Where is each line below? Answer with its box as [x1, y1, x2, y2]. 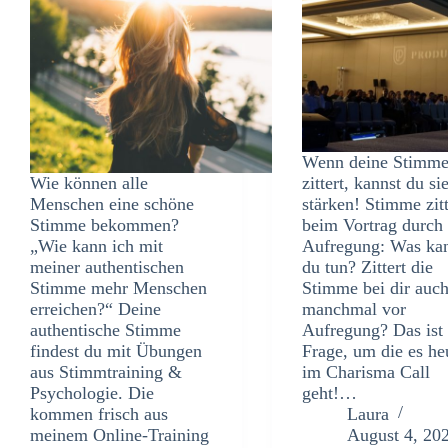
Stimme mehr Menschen [30, 277, 207, 298]
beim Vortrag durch [302, 214, 444, 235]
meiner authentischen [30, 256, 184, 277]
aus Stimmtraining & [30, 361, 182, 382]
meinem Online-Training [30, 424, 209, 445]
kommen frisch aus [30, 403, 168, 424]
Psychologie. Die [30, 382, 154, 403]
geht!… [302, 382, 358, 403]
